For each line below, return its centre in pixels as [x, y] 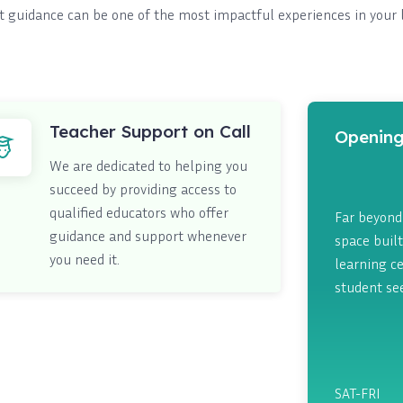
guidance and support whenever [148, 235]
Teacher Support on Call [150, 131]
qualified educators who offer [139, 212]
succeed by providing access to [143, 188]
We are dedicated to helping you [148, 165]
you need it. [84, 259]
